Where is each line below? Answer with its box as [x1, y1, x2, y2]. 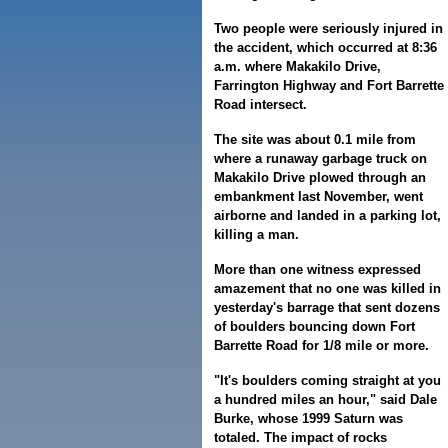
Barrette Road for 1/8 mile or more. [214, 338, 429, 353]
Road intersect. [214, 97, 307, 112]
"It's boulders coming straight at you [214, 373, 441, 388]
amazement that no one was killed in [214, 281, 441, 296]
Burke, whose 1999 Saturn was [214, 411, 403, 426]
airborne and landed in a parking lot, [214, 208, 441, 223]
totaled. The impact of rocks [214, 430, 387, 445]
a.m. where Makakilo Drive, [214, 59, 381, 74]
